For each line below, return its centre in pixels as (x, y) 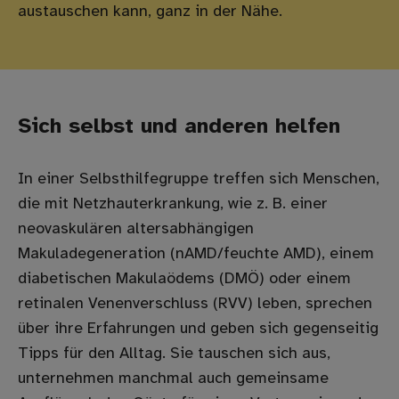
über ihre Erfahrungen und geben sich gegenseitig (198, 330)
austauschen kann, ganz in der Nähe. (150, 12)
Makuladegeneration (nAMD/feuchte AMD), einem (196, 255)
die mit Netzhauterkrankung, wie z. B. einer (173, 205)
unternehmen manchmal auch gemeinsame (173, 379)
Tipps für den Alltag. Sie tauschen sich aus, (174, 354)
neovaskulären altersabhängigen (136, 230)
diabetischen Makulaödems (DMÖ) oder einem (184, 280)
